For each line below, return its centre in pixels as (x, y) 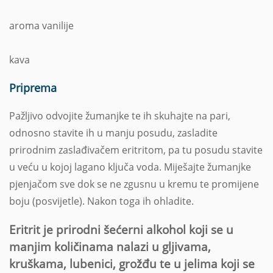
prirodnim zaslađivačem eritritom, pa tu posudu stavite (136, 150)
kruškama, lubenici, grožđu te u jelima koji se (132, 263)
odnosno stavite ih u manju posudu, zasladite (113, 133)
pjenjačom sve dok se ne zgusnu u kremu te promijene (134, 184)
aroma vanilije (41, 25)
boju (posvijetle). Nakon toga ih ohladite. (101, 201)
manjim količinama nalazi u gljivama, (110, 246)
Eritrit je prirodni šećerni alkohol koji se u (121, 229)
